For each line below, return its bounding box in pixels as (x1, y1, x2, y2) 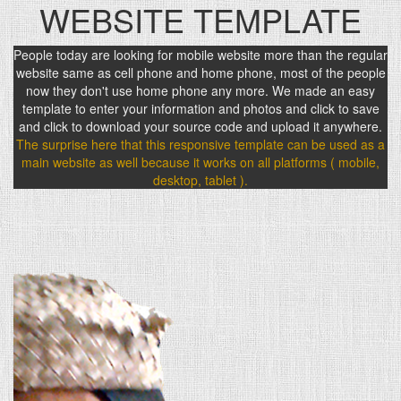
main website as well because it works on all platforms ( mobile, (21, 153, 380, 172)
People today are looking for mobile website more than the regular (13, 46, 388, 64)
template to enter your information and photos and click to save (21, 99, 380, 118)
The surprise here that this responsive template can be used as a (16, 135, 385, 154)
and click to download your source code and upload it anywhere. (19, 117, 382, 136)
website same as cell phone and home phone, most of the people (15, 64, 386, 82)
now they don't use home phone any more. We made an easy (26, 81, 375, 100)
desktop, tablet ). (153, 171, 248, 190)
